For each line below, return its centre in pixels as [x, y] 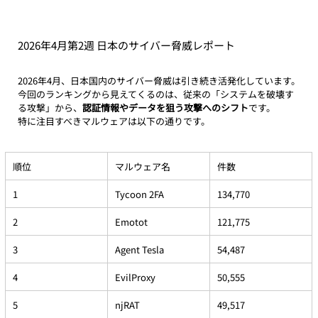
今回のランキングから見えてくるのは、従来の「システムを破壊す [155, 94]
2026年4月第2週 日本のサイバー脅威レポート [126, 45]
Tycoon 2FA [139, 194]
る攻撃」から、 [50, 107]
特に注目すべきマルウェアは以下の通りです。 [114, 121]
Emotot [131, 221]
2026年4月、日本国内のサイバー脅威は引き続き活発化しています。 [159, 80]
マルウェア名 [142, 166]
